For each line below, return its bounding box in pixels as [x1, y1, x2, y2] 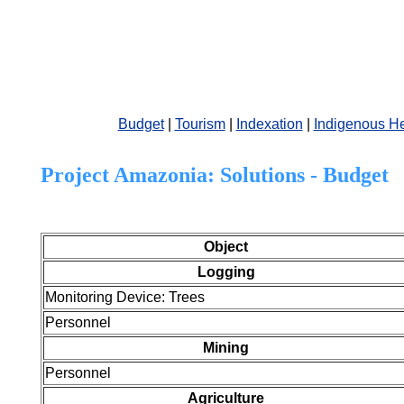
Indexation [235, 116, 303, 133]
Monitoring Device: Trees [45, 289, 205, 305]
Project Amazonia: [41, 163, 220, 187]
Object [204, 239, 248, 254]
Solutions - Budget [220, 163, 389, 187]
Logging [197, 264, 255, 280]
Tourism [174, 116, 225, 133]
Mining [203, 340, 249, 355]
